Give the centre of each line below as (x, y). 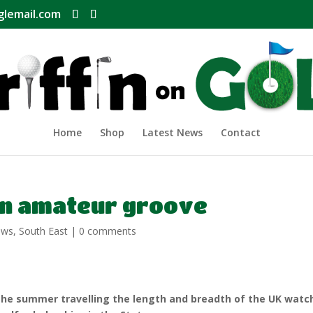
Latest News (172, 132)
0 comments (108, 231)
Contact (240, 132)
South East (44, 231)
